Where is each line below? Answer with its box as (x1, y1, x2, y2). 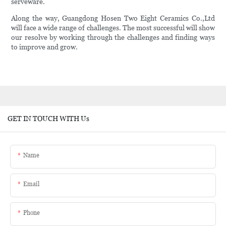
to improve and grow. (11, 43, 78, 51)
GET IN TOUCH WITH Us (8, 114, 89, 123)
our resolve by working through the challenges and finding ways (11, 33, 215, 42)
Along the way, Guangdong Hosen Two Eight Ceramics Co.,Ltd (11, 14, 215, 23)
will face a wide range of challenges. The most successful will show (11, 24, 215, 32)
